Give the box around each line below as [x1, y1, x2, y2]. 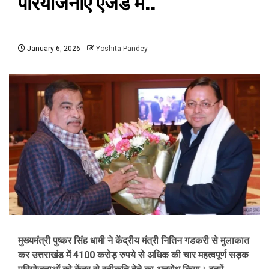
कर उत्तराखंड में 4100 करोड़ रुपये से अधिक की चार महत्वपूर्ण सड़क [18, 249, 249, 261]
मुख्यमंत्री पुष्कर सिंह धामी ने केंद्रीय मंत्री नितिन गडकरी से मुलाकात [18, 235, 249, 247]
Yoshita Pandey [96, 44, 148, 53]
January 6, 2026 [25, 44, 80, 53]
